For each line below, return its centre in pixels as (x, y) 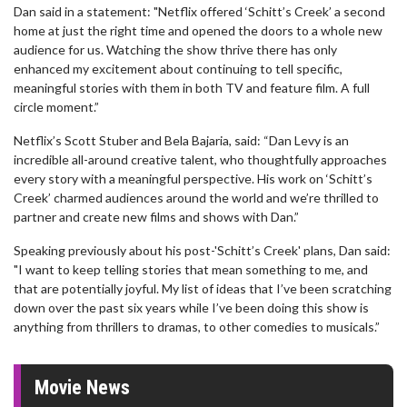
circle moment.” (56, 107)
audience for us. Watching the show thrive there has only (175, 50)
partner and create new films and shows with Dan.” (156, 217)
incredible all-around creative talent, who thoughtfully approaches (200, 159)
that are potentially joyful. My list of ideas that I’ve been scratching (203, 288)
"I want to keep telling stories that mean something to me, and (191, 269)
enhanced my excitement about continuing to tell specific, (178, 69)
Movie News (82, 387)
